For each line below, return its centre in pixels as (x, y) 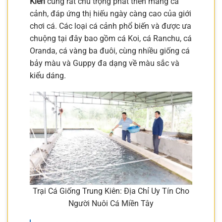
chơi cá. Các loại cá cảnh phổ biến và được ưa (111, 26)
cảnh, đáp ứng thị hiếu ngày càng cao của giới (111, 13)
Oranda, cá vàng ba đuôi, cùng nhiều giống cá (110, 51)
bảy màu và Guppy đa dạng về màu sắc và (105, 63)
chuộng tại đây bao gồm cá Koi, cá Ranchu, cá (111, 38)
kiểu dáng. (48, 75)
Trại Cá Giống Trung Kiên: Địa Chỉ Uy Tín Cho (111, 191)
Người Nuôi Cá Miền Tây (111, 203)
